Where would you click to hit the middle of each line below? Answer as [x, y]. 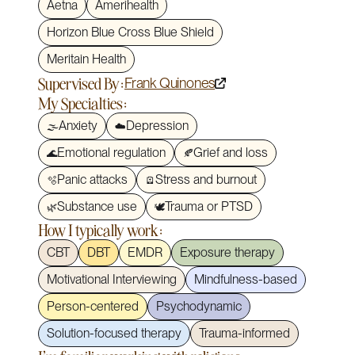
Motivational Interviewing [112, 280]
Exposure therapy [227, 253]
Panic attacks [92, 180]
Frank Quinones [170, 83]
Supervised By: [81, 84]
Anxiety [78, 126]
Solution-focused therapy [114, 334]
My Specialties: [83, 103]
